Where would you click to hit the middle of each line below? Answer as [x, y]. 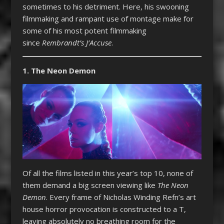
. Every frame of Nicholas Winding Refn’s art [121, 197]
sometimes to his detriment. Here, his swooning [105, 7]
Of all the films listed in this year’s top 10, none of [107, 173]
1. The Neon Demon [59, 71]
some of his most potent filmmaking [84, 31]
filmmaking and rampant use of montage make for [108, 19]
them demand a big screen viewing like [90, 185]
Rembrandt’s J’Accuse [76, 43]
